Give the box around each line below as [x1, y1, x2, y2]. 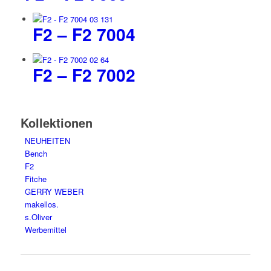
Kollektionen [20, 114, 93, 132]
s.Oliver [24, 211, 52, 223]
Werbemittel [24, 224, 67, 236]
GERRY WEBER [24, 186, 83, 198]
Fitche [24, 173, 47, 185]
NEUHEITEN [24, 135, 70, 147]
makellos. [24, 198, 59, 211]
